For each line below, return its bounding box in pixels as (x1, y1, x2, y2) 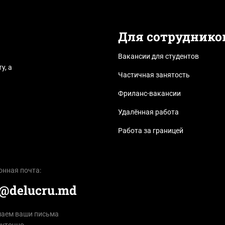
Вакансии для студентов (118, 52, 199, 60)
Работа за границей (118, 126, 183, 135)
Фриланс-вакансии (118, 89, 181, 97)
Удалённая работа (118, 107, 179, 116)
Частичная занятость (118, 70, 190, 79)
